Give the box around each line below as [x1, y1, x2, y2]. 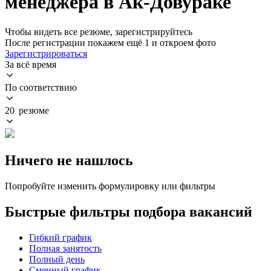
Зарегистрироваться [5, 48, 87, 59]
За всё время [5, 59, 56, 70]
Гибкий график [29, 232, 92, 243]
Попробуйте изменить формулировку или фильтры [5, 180, 215, 191]
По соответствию [5, 82, 77, 93]
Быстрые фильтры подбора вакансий [5, 203, 252, 220]
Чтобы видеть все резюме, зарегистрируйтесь [5, 26, 192, 37]
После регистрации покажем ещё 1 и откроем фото [5, 37, 216, 48]
